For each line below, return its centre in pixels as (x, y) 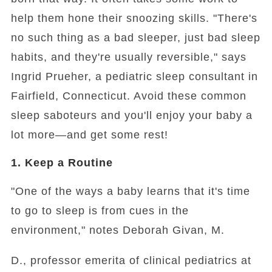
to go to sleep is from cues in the (100, 211)
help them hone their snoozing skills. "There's (134, 19)
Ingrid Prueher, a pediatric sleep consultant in (134, 77)
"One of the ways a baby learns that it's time (130, 192)
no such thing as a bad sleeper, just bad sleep (135, 38)
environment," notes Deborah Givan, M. (117, 230)
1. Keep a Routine (62, 163)
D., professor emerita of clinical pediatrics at (131, 261)
